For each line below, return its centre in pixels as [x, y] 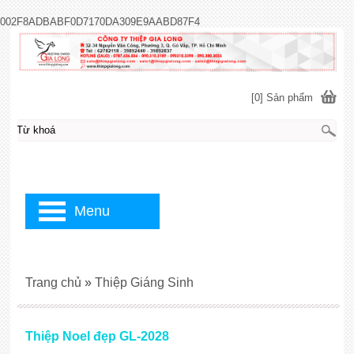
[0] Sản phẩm [282, 97]
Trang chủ [53, 282]
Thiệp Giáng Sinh [144, 282]
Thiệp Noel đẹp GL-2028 [97, 336]
